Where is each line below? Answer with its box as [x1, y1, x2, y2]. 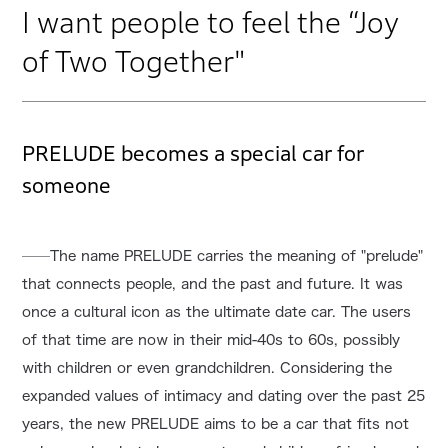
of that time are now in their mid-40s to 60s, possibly [22, 333, 401, 348]
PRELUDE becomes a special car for [22, 142, 365, 167]
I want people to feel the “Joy [22, 6, 400, 40]
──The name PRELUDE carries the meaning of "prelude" [22, 249, 424, 264]
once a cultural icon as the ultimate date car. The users [22, 305, 412, 320]
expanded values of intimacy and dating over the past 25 [22, 389, 426, 404]
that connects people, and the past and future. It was [22, 277, 404, 292]
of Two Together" [22, 45, 246, 79]
